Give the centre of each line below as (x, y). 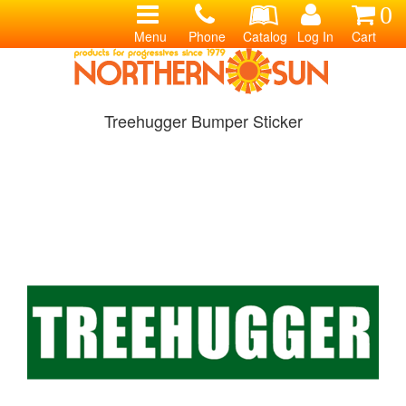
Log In (315, 36)
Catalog (265, 36)
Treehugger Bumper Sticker (203, 121)
